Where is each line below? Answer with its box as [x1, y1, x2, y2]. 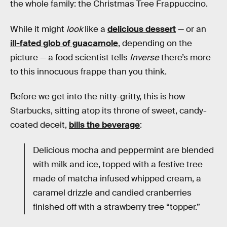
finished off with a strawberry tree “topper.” [33, 201, 200, 212]
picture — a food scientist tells [10, 52, 130, 63]
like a [83, 23, 107, 34]
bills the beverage [69, 120, 140, 131]
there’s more [159, 52, 211, 63]
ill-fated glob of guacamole [10, 37, 118, 49]
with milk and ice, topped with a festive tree [33, 159, 203, 170]
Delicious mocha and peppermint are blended [33, 144, 214, 156]
